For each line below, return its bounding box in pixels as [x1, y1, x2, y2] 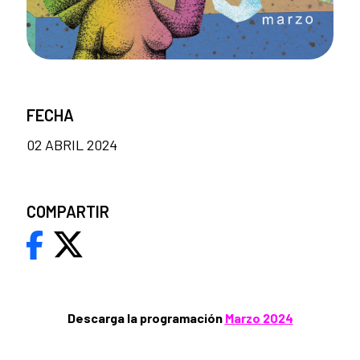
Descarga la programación [67, 309, 225, 325]
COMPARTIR [27, 201, 109, 221]
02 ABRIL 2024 [27, 135, 117, 153]
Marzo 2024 [224, 309, 293, 325]
